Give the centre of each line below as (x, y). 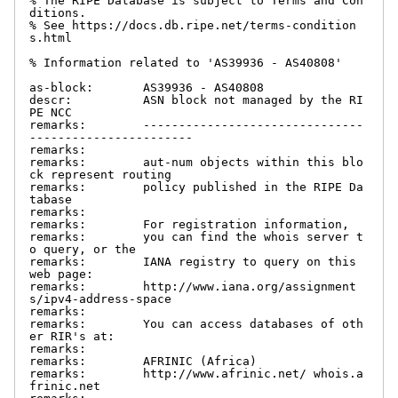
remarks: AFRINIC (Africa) (143, 361)
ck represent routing (100, 174)
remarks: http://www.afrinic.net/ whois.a (196, 373)
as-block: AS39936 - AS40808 (147, 87)
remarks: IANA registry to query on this (193, 261)
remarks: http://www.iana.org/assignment (193, 286)
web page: (61, 274)
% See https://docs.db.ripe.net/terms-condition (193, 25)
